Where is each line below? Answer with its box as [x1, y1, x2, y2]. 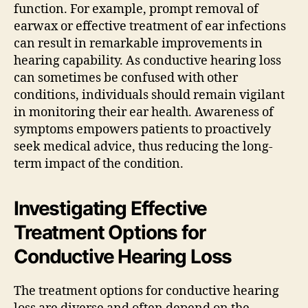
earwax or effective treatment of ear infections [14, 18, 286, 34]
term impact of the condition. [14, 155, 184, 172]
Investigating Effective [14, 196, 208, 220]
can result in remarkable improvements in [14, 35, 263, 52]
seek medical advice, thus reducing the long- [14, 138, 273, 155]
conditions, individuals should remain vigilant [14, 87, 285, 103]
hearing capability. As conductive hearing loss [14, 52, 281, 69]
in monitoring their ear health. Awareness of [14, 104, 274, 120]
